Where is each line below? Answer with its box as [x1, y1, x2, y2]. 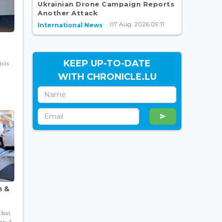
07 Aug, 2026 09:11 [110, 20, 164, 28]
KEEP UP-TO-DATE [63, 57, 151, 69]
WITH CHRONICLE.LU [57, 71, 157, 82]
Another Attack [38, 8, 98, 17]
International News [38, 21, 103, 29]
